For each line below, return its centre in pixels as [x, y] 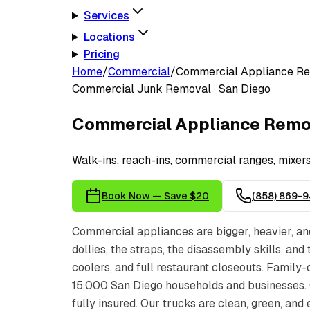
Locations [109, 37]
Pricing [101, 54]
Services [106, 16]
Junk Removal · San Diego [202, 89]
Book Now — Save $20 [155, 195]
